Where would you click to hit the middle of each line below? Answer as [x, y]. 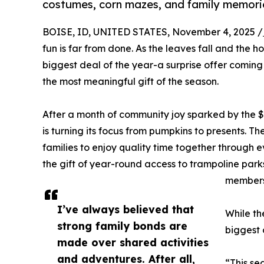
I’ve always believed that [126, 209]
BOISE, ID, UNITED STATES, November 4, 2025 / [153, 32]
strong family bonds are [122, 226]
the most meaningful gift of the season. [131, 82]
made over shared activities [133, 242]
